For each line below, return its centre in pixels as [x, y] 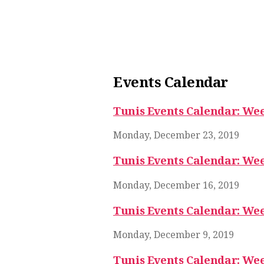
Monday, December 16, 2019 [176, 185]
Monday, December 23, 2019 [176, 135]
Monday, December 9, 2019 [174, 235]
